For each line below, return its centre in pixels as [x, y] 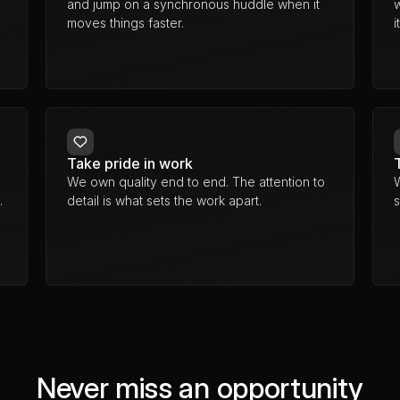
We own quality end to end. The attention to [196, 182]
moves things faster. [125, 23]
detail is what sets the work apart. [164, 200]
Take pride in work [129, 163]
